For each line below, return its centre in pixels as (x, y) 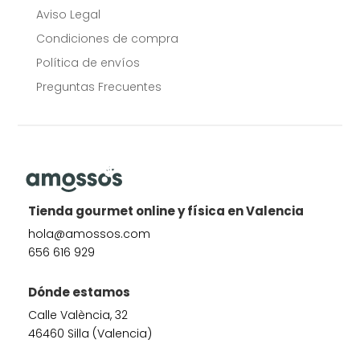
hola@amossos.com (90, 233)
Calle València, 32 (78, 315)
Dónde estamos (80, 292)
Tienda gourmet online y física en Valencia (166, 211)
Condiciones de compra (107, 39)
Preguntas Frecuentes (98, 87)
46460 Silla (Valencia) (90, 333)
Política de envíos (88, 63)
